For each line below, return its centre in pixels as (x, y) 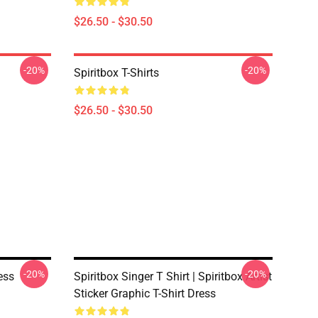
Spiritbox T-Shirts (116, 73)
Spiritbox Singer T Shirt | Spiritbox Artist (173, 276)
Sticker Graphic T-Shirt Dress (145, 294)
